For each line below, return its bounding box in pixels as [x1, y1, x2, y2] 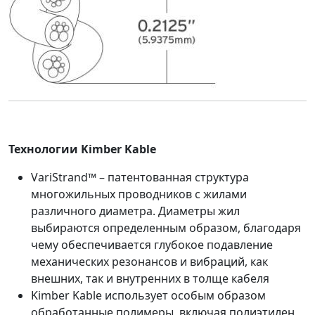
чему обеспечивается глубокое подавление [31, 237, 273, 253]
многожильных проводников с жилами [31, 186, 247, 202]
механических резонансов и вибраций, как [31, 254, 268, 270]
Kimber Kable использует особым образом [31, 288, 266, 304]
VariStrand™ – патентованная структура [31, 169, 249, 186]
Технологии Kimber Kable [8, 141, 156, 157]
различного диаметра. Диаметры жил [31, 203, 240, 219]
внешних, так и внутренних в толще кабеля [31, 271, 269, 287]
